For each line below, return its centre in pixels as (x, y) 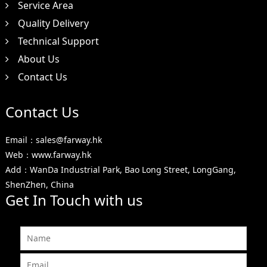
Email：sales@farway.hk (53, 139)
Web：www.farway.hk (48, 154)
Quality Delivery (53, 23)
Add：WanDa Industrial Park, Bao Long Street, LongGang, (120, 169)
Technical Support (58, 41)
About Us (38, 59)
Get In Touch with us (74, 200)
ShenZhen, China (39, 184)
